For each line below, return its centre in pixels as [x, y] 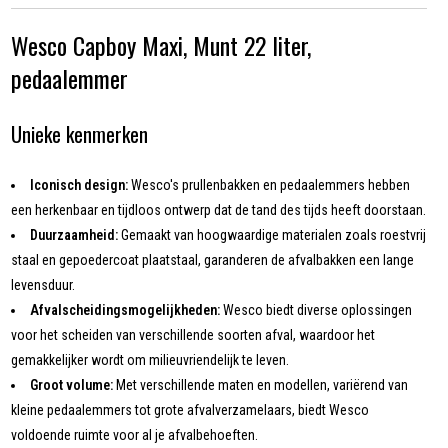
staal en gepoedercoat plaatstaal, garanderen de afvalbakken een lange [213, 260]
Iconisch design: [79, 185]
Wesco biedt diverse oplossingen [316, 310]
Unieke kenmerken [80, 134]
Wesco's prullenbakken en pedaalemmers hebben [269, 185]
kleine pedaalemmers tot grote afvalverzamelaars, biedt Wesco [190, 410]
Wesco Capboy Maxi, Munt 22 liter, [161, 45]
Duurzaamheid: [74, 235]
